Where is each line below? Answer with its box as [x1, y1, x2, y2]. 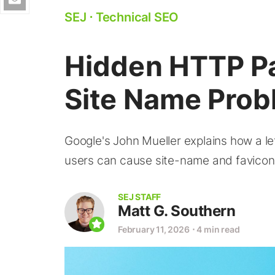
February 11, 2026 [118, 224, 190, 234]
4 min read [196, 224, 240, 234]
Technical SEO [95, 10, 179, 25]
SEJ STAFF [118, 192, 161, 202]
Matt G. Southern [118, 202, 235, 220]
